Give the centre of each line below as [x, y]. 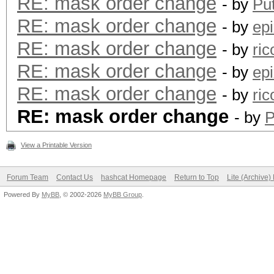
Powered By [23, 194]
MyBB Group [123, 194]
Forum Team [28, 177]
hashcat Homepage [134, 177]
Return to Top [197, 177]
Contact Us [75, 177]
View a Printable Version [56, 145]
